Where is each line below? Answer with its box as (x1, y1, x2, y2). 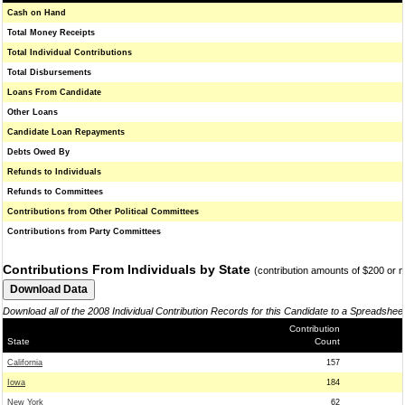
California (7, 358, 42, 367)
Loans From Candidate (7, 88, 101, 97)
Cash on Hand (7, 8, 66, 17)
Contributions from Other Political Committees (7, 207, 199, 216)
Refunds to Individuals (7, 167, 101, 176)
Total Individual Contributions (7, 48, 132, 57)
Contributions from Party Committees (7, 227, 161, 236)
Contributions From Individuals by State (3, 262, 250, 277)
